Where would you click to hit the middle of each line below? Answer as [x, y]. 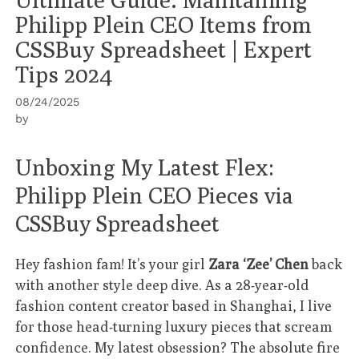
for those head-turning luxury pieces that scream [174, 326]
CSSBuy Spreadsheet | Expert [164, 49]
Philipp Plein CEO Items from [164, 24]
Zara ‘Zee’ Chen [259, 264]
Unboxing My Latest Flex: [145, 167]
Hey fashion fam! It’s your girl [112, 264]
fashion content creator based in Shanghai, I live [174, 305]
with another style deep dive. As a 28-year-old [163, 284]
